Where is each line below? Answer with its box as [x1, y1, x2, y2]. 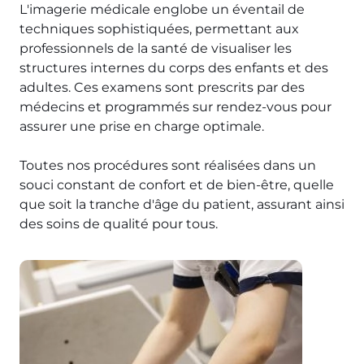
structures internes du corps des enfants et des [19, 60, 328, 76]
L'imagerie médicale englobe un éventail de [19, 2, 305, 17]
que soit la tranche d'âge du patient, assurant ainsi [19, 197, 344, 212]
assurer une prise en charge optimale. [19, 119, 264, 134]
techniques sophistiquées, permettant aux [19, 21, 299, 37]
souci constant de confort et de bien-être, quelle [19, 177, 334, 193]
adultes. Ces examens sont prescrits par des [19, 80, 305, 95]
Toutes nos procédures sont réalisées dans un [19, 158, 316, 173]
